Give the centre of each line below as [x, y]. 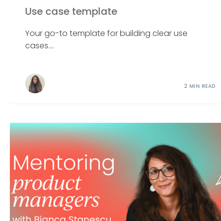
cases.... [40, 46]
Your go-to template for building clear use [107, 34]
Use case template [72, 12]
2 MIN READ [200, 86]
